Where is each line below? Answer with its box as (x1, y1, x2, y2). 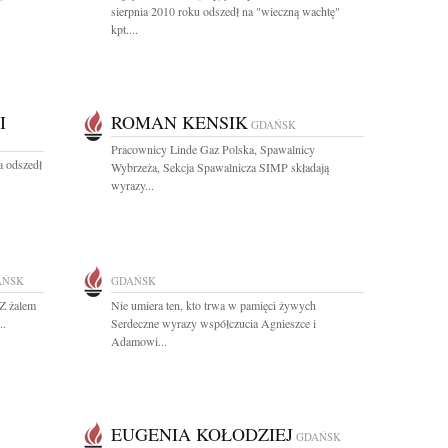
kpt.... (111, 21, 138, 37)
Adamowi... (111, 333, 167, 349)
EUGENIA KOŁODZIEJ (111, 422, 293, 446)
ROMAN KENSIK (111, 110, 248, 134)
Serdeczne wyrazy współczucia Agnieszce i (111, 315, 316, 331)
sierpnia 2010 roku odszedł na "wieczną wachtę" (111, 3, 340, 19)
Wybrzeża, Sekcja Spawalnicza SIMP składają (111, 159, 329, 175)
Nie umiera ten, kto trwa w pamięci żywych (111, 297, 316, 313)
